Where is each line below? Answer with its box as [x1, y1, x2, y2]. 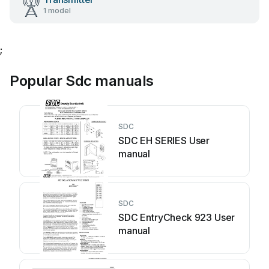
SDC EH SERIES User [118, 134, 210, 147]
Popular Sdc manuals [10, 72, 154, 89]
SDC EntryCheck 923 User [118, 211, 235, 223]
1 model [43, 6, 71, 15]
